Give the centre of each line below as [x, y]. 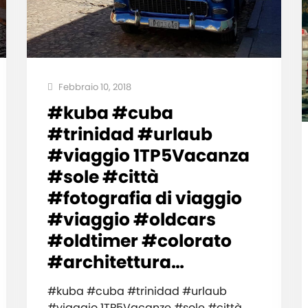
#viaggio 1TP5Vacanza [148, 155]
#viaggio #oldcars [131, 219]
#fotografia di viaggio [144, 198]
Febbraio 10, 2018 [93, 87]
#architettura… [115, 262]
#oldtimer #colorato [139, 241]
